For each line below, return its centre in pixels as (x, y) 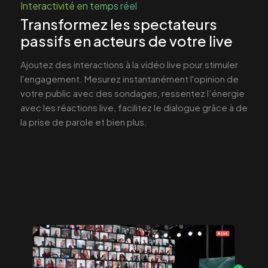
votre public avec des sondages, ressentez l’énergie (133, 93)
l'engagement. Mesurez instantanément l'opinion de (130, 79)
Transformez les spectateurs (119, 24)
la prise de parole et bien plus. (84, 122)
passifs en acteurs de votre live (127, 41)
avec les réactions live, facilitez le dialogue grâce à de (134, 108)
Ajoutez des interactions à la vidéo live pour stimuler (129, 65)
